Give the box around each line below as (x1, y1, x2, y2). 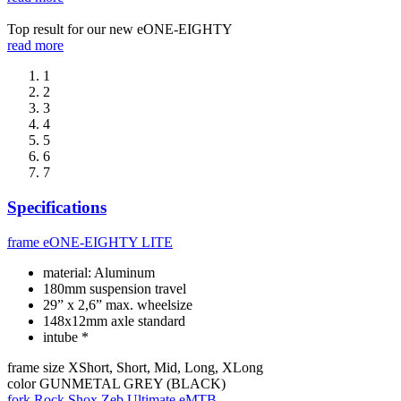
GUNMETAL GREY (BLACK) (39, 375, 226, 391)
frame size (7, 359, 64, 375)
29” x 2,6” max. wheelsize (43, 296, 192, 312)
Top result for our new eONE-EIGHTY (7, 21, 233, 38)
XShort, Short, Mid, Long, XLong (68, 359, 263, 375)
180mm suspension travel (43, 280, 186, 296)
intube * (43, 328, 89, 345)
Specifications (7, 197, 107, 217)
